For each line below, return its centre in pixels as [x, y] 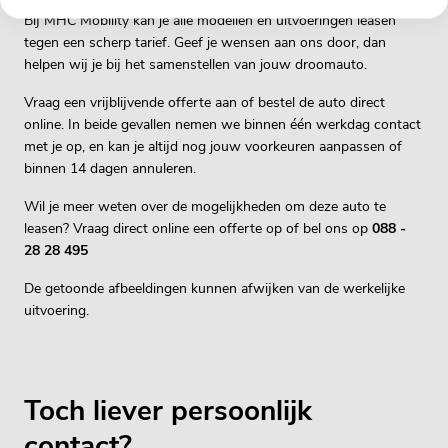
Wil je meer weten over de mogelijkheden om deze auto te [205, 206]
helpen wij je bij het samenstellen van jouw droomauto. [195, 64]
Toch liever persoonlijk [168, 411]
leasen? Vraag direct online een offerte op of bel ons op [198, 228]
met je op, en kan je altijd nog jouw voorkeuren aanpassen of [213, 146]
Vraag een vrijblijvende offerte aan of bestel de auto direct [204, 102]
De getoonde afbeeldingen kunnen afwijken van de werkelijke [214, 288]
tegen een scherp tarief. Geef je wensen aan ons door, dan [205, 42]
